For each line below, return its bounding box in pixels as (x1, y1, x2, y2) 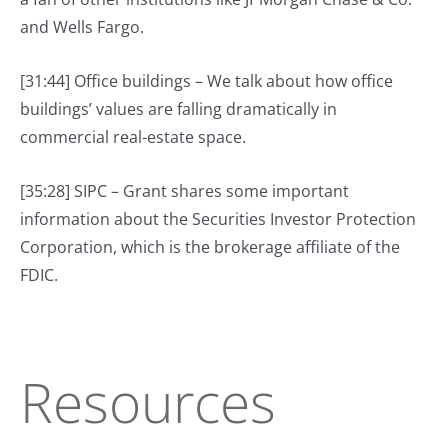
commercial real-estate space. (20, 126, 246, 148)
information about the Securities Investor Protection (20, 208, 416, 230)
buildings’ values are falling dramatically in (20, 98, 337, 120)
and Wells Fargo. (20, 16, 144, 38)
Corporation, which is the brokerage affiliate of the (20, 236, 400, 258)
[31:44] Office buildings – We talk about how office (20, 70, 393, 92)
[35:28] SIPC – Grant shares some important (20, 180, 349, 202)
